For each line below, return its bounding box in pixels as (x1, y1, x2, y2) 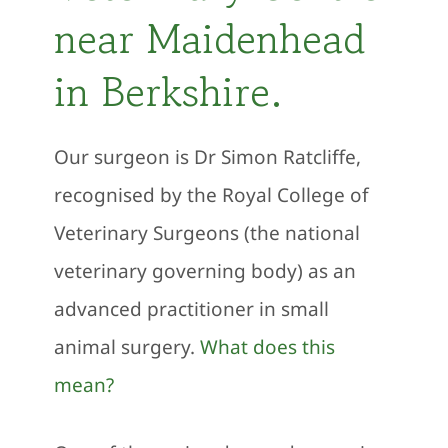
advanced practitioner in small (53, 296, 329, 323)
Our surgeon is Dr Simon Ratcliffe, (53, 144, 361, 171)
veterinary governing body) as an (53, 258, 356, 285)
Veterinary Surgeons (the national (53, 220, 360, 247)
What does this (199, 334, 335, 361)
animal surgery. (53, 334, 200, 361)
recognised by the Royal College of (53, 182, 369, 209)
